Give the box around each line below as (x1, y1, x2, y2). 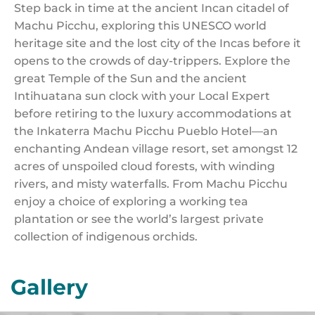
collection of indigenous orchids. (14, 230, 198, 243)
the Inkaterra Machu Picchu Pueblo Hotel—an (14, 124, 278, 138)
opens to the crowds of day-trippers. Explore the (14, 54, 290, 67)
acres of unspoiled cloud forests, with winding (14, 160, 275, 173)
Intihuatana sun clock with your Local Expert (14, 89, 270, 103)
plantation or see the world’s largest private (14, 212, 264, 226)
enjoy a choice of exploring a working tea (14, 195, 248, 208)
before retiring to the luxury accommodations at (14, 107, 292, 120)
